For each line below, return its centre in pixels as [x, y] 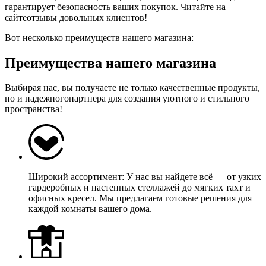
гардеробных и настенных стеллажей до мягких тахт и [140, 188]
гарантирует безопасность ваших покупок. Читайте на [115, 7]
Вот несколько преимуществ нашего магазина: [99, 37]
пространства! [34, 109]
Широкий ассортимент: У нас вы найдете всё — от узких [145, 177]
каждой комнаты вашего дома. [90, 209]
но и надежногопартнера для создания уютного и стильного [127, 99]
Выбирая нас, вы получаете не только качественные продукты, [132, 88]
